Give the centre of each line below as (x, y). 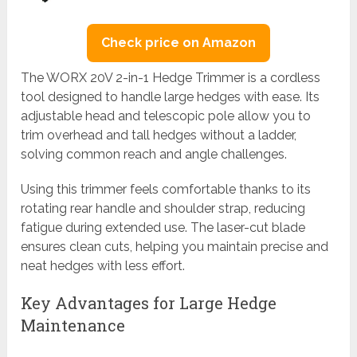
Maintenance (73, 325)
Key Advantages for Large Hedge (149, 302)
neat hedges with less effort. (103, 265)
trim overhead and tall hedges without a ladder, (159, 135)
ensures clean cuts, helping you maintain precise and (175, 246)
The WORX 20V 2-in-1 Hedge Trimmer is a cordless (171, 77)
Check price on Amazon (178, 42)
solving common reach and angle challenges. (154, 154)
